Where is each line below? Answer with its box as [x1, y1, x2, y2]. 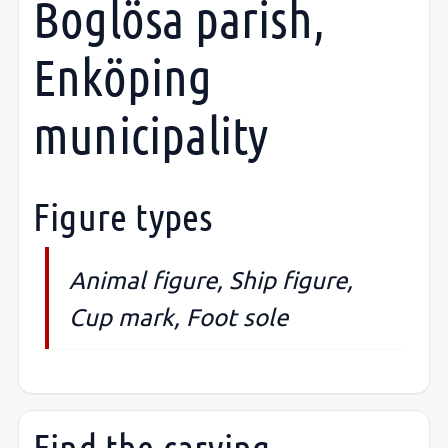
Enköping [33, 46, 213, 106]
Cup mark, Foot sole [69, 302, 288, 332]
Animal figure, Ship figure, [69, 265, 353, 295]
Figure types [33, 192, 213, 239]
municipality [33, 104, 269, 164]
